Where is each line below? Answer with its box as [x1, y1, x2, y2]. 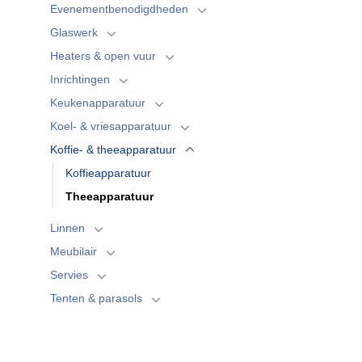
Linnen [50, 221, 85, 234]
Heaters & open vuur [50, 48, 156, 62]
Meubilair [50, 244, 97, 258]
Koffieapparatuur [65, 166, 151, 179]
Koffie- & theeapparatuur [50, 142, 176, 156]
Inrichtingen [50, 72, 110, 86]
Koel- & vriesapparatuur [50, 119, 171, 133]
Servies [50, 267, 88, 281]
